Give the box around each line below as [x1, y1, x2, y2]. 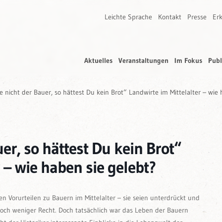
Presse [187, 12, 207, 21]
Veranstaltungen [118, 56, 168, 65]
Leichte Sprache [105, 12, 152, 21]
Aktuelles [84, 56, 112, 65]
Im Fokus [174, 56, 202, 65]
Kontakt [158, 12, 181, 21]
